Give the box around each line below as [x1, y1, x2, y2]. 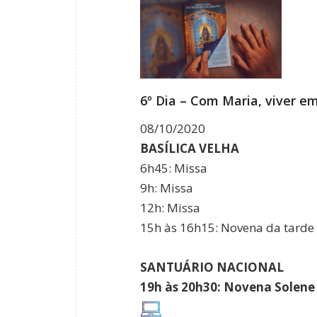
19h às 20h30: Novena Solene [140, 279, 315, 296]
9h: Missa [140, 180, 193, 197]
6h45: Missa [140, 160, 207, 177]
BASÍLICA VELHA [140, 140, 239, 157]
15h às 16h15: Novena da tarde [140, 219, 314, 236]
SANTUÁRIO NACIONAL [140, 259, 284, 276]
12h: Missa [140, 200, 200, 217]
